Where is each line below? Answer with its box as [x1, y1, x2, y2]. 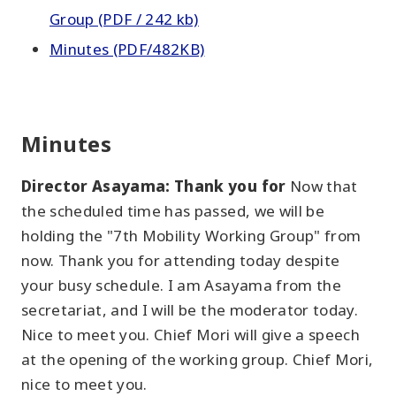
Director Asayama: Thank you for [21, 176, 290, 196]
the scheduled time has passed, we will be [21, 201, 324, 221]
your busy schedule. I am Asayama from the [21, 275, 341, 295]
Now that [289, 176, 358, 196]
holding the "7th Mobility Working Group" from [21, 225, 362, 246]
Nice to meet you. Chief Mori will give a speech [21, 324, 360, 345]
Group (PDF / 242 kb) [49, 9, 199, 29]
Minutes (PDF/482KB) [49, 39, 205, 59]
